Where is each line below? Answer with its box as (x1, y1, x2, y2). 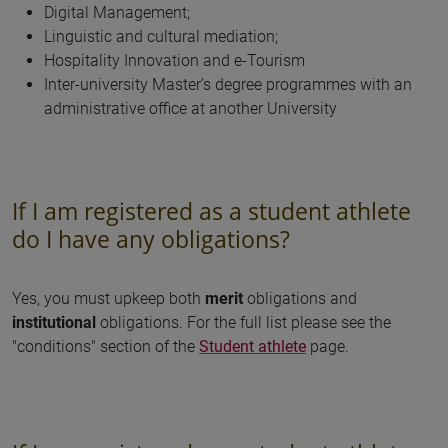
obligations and (247, 289, 357, 308)
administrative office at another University (44, 99, 337, 118)
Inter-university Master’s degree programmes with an (44, 75, 412, 94)
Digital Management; (44, 3, 190, 22)
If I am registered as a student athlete (12, 195, 411, 227)
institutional (12, 313, 100, 332)
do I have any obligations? (12, 223, 290, 255)
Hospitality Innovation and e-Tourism (44, 51, 305, 70)
